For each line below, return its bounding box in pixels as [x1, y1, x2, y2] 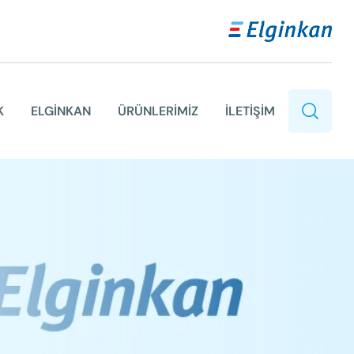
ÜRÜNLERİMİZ [118, 102, 198, 119]
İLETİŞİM [225, 102, 275, 119]
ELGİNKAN [31, 102, 91, 119]
